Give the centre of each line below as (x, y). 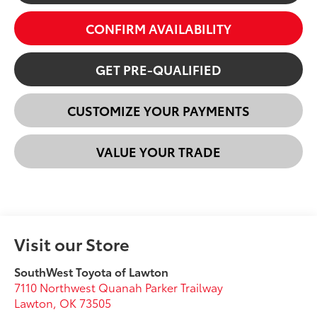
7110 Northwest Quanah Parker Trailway (119, 287)
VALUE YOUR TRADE (158, 152)
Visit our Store (72, 243)
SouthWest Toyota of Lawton (92, 271)
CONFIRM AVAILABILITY (158, 29)
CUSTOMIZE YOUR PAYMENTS (158, 111)
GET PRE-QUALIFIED (158, 70)
